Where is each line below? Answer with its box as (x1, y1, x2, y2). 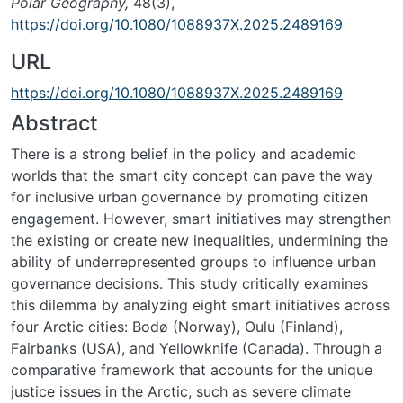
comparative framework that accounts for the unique (11, 361, 372, 379)
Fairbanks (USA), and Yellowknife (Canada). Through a (11, 339, 382, 357)
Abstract (11, 110, 98, 136)
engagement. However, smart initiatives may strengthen (11, 210, 391, 228)
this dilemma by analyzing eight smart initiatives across (11, 296, 390, 314)
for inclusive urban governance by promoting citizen (11, 188, 368, 206)
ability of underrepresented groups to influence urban (11, 253, 376, 271)
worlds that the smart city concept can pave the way (11, 166, 373, 184)
